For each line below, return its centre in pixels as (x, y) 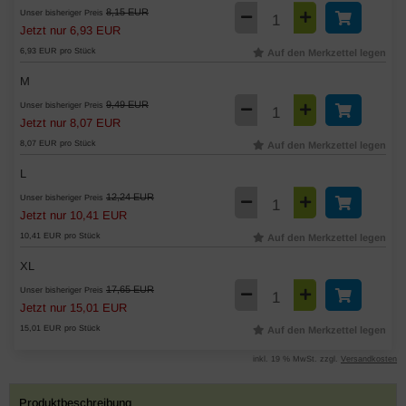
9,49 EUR (127, 104)
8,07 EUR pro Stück (58, 143)
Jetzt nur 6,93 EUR (70, 30)
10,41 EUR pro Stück (60, 236)
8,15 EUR (127, 12)
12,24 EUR (130, 197)
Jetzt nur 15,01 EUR (73, 308)
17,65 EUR (130, 289)
